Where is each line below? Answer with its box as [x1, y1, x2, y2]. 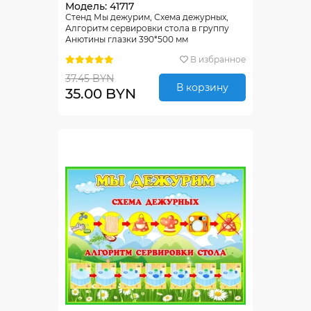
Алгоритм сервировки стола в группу [65, 23, 229, 33]
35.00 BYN [65, 85, 136, 103]
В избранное [190, 53, 246, 65]
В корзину [176, 81, 228, 94]
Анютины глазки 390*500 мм [65, 34, 188, 44]
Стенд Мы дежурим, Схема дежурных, [65, 12, 228, 22]
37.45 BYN [65, 72, 114, 85]
